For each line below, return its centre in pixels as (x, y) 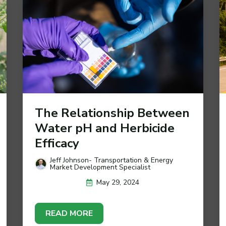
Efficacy (57, 144)
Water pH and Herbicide (104, 128)
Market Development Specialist (100, 167)
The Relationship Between (112, 113)
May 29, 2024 (118, 183)
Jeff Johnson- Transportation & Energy (111, 160)
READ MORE (69, 214)
